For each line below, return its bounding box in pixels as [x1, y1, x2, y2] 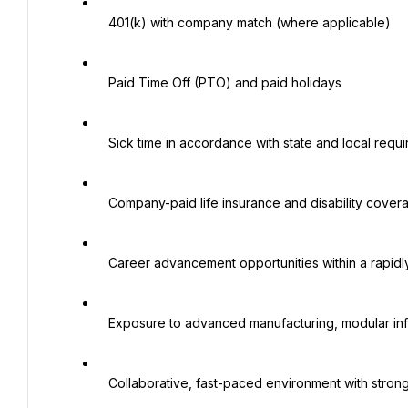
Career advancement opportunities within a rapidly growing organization [97, 255, 108, 270]
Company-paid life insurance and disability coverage [97, 195, 108, 210]
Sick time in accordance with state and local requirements [97, 135, 108, 150]
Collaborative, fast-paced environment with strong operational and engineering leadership [97, 375, 108, 391]
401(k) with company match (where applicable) [97, 15, 108, 30]
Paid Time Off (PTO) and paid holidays [97, 75, 108, 90]
